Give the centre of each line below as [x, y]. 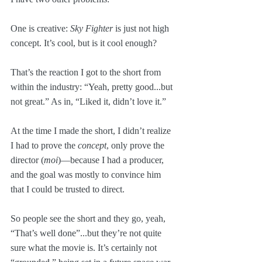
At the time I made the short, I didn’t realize [92, 130]
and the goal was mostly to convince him [87, 174]
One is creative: [40, 28]
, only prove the [137, 145]
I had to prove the [44, 145]
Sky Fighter [92, 28]
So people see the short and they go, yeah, [89, 218]
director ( [27, 160]
